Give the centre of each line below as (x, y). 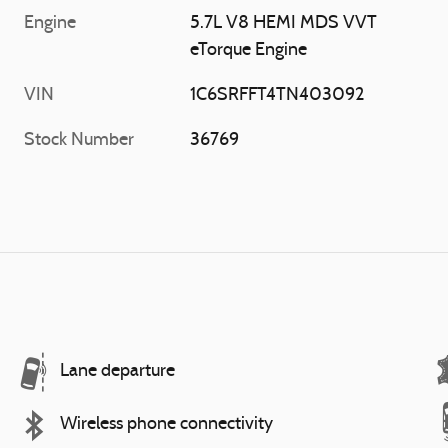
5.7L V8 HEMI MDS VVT (284, 23)
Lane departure (117, 371)
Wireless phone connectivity (166, 424)
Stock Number (79, 140)
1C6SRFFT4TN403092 (277, 95)
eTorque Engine (249, 50)
